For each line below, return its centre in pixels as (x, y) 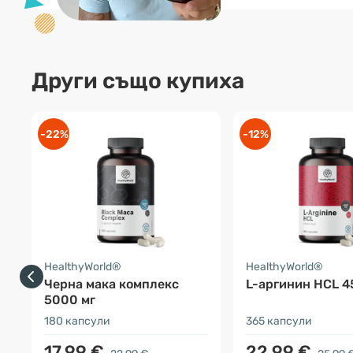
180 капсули (77, 321)
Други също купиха (138, 81)
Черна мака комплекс (111, 284)
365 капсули (279, 321)
